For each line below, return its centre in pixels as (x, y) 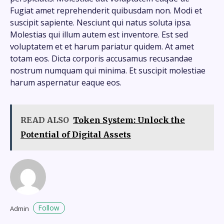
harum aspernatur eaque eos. (66, 82)
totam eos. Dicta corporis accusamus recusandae (101, 58)
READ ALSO (45, 120)
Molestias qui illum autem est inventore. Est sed (99, 34)
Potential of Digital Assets (76, 134)
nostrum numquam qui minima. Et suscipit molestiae (108, 70)
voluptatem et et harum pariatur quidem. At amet (102, 46)
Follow (49, 208)
